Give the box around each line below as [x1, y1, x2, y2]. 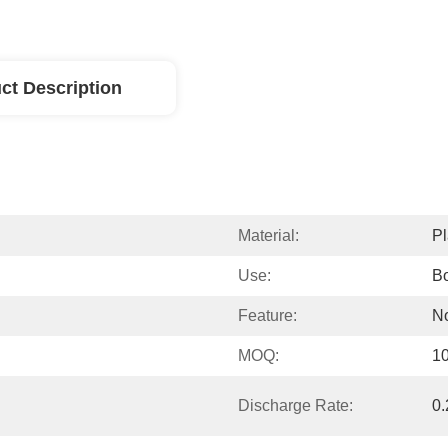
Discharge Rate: [238, 397, 353, 414]
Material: [238, 227, 299, 244]
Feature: [238, 307, 297, 324]
